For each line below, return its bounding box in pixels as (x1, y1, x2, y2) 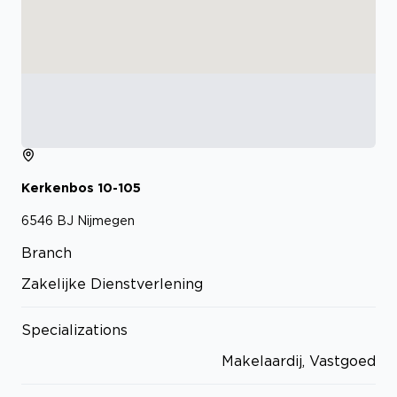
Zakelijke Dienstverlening (21, 275, 203, 292)
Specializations (21, 321, 128, 338)
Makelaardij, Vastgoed (222, 352, 376, 369)
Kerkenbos (21, 181, 94, 195)
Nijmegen (77, 213, 135, 227)
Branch (21, 244, 72, 261)
